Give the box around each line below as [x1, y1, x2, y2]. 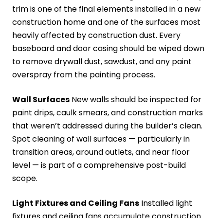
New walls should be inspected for [70, 94, 201, 106]
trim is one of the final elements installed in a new [12, 3, 200, 15]
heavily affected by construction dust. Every [12, 30, 181, 41]
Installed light [139, 198, 192, 209]
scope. [12, 173, 37, 184]
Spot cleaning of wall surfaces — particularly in [12, 133, 190, 145]
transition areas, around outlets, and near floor [12, 146, 190, 158]
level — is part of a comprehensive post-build [12, 160, 186, 171]
